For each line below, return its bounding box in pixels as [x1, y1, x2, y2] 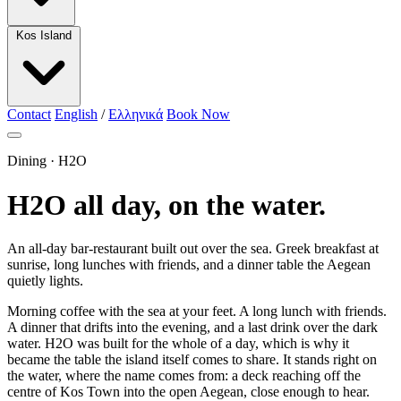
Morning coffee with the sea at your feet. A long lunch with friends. [7, 303, 387, 319]
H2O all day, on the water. [7, 188, 326, 221]
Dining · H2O [7, 153, 87, 169]
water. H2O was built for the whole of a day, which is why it [7, 336, 349, 351]
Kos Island [16, 29, 72, 43]
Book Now [166, 107, 230, 123]
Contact [7, 107, 51, 123]
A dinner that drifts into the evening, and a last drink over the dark [7, 320, 378, 335]
